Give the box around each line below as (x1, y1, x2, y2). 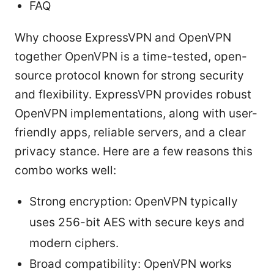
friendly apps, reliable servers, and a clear (15, 125, 246, 139)
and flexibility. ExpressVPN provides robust (15, 87, 251, 102)
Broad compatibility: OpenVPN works (29, 256, 232, 271)
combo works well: (15, 163, 116, 177)
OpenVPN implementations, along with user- (15, 106, 257, 120)
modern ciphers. (29, 235, 119, 250)
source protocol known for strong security (15, 68, 244, 83)
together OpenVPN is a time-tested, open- (15, 49, 247, 64)
